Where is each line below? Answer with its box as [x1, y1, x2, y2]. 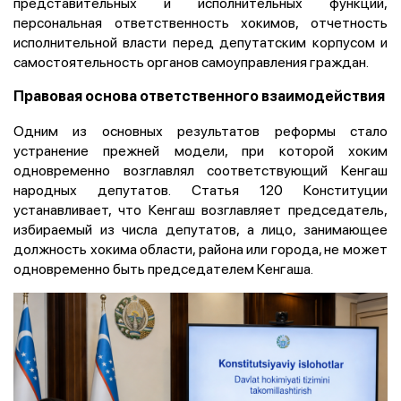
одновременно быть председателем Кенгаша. [13, 259, 313, 279]
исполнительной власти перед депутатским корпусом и [13, 32, 388, 53]
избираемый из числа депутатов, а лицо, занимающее [13, 219, 388, 240]
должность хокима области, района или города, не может [13, 239, 388, 260]
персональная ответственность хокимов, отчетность [13, 13, 388, 33]
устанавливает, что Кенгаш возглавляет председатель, [13, 200, 388, 220]
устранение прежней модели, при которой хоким [13, 141, 388, 161]
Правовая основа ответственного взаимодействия [13, 88, 385, 106]
